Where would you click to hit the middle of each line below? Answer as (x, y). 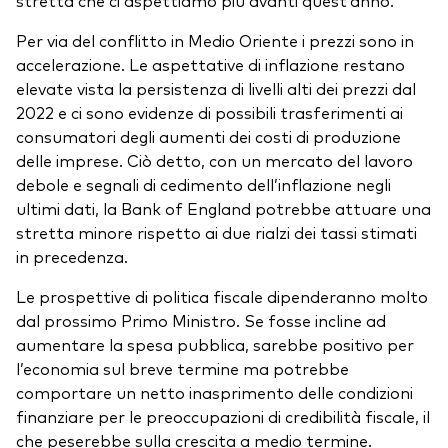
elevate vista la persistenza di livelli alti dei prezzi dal (216, 88)
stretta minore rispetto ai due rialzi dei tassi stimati (216, 232)
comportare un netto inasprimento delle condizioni (214, 392)
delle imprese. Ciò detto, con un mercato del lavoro (214, 160)
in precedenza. (76, 256)
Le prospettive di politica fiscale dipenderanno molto (222, 296)
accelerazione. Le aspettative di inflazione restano (210, 64)
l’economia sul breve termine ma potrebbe (182, 368)
